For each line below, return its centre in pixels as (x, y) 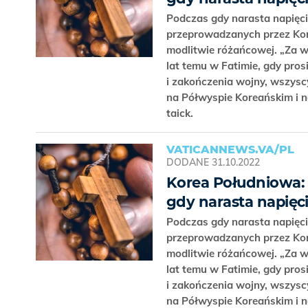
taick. (181, 113)
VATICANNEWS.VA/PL (230, 150)
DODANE (188, 163)
